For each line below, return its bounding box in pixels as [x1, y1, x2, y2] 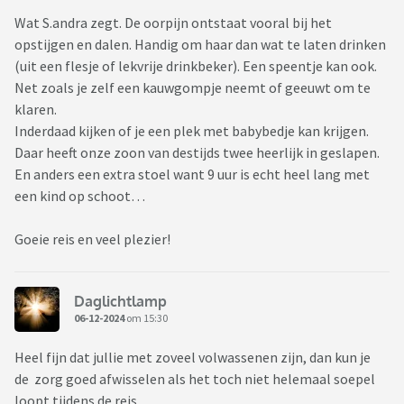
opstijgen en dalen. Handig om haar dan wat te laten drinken [14, 35, 386, 54]
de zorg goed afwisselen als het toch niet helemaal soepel [14, 370, 375, 389]
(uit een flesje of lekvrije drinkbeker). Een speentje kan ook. [14, 57, 377, 76]
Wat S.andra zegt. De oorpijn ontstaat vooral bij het [14, 14, 332, 32]
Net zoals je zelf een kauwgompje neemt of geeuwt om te [14, 78, 371, 97]
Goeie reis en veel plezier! [14, 230, 170, 249]
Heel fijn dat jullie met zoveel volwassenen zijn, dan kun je [14, 348, 371, 367]
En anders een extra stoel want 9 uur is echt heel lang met [14, 165, 370, 184]
